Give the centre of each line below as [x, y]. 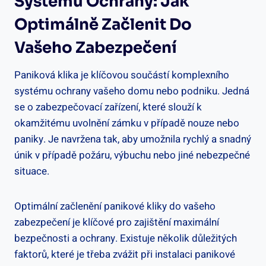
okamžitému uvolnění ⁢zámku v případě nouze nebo [127, 123]
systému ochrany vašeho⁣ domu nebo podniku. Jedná [132, 91]
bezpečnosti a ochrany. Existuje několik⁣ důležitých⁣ [126, 238]
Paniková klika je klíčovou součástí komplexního [122, 75]
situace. [32, 171]
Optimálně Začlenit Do [103, 24]
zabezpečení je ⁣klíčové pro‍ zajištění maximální [117, 222]
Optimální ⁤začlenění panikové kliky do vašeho [115, 206]
